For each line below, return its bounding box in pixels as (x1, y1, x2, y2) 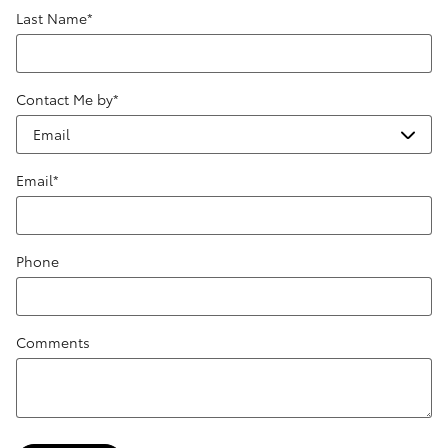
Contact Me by (16, 88, 113, 109)
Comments (16, 331, 90, 352)
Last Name (16, 7, 87, 28)
